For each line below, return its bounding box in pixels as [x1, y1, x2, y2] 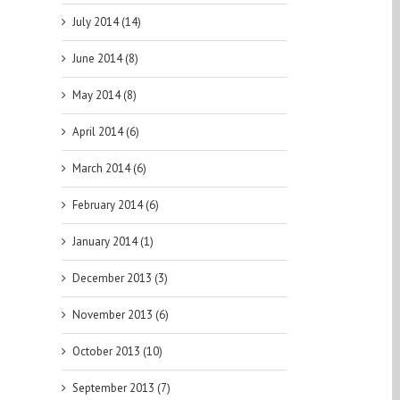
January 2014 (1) [71, 234, 154, 250]
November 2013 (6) [71, 307, 169, 323]
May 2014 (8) [71, 87, 137, 104]
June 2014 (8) [71, 51, 138, 67]
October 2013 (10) [71, 344, 162, 360]
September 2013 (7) [71, 380, 171, 396]
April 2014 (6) [71, 124, 139, 140]
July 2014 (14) [71, 14, 141, 30]
